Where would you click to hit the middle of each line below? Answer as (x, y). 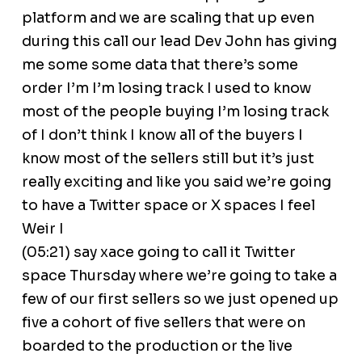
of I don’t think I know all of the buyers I (162, 135)
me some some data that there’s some (160, 65)
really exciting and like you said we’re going (176, 182)
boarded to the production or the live (157, 346)
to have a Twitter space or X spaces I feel (168, 206)
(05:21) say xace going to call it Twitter (158, 253)
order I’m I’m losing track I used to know (166, 88)
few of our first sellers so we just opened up (180, 299)
